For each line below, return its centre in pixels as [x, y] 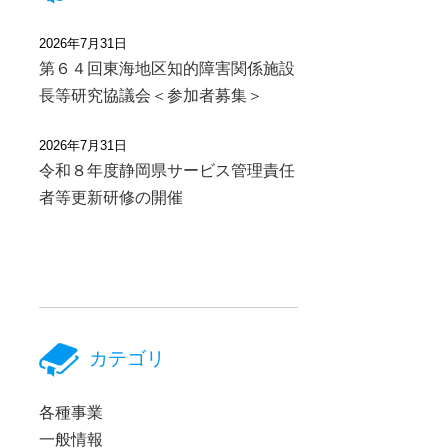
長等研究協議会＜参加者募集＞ [151, 95]
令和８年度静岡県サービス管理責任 [167, 171]
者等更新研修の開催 [111, 198]
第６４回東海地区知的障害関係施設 [167, 68]
